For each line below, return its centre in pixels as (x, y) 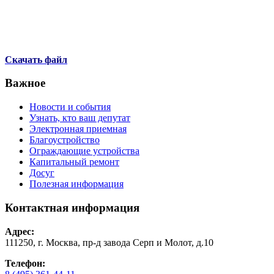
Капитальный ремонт (74, 162)
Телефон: (25, 263)
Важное (25, 83)
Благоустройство (65, 140)
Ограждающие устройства (84, 151)
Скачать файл (36, 59)
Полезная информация (76, 184)
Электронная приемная (78, 129)
